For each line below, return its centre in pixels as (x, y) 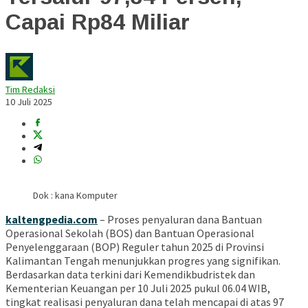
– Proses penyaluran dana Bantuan (180, 220)
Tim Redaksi (30, 90)
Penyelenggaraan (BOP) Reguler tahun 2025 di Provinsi (135, 247)
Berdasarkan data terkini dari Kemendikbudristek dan (130, 275)
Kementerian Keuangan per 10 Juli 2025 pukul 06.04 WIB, (138, 288)
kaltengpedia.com (52, 220)
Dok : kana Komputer (75, 196)
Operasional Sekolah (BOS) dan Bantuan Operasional (130, 233)
